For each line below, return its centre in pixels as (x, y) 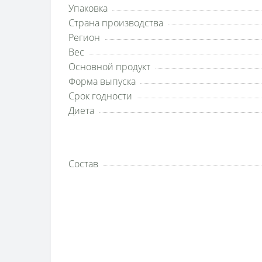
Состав (83, 164)
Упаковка (88, 8)
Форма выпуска (102, 81)
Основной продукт (109, 67)
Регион (84, 37)
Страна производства (116, 23)
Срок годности (100, 96)
